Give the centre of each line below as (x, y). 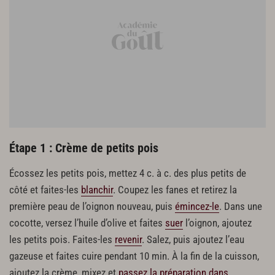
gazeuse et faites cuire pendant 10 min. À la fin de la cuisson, (134, 256)
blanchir (97, 190)
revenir (128, 239)
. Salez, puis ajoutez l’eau (193, 239)
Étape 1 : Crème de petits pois (84, 148)
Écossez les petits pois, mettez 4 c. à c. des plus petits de (128, 173)
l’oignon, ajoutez (217, 223)
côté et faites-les (45, 190)
